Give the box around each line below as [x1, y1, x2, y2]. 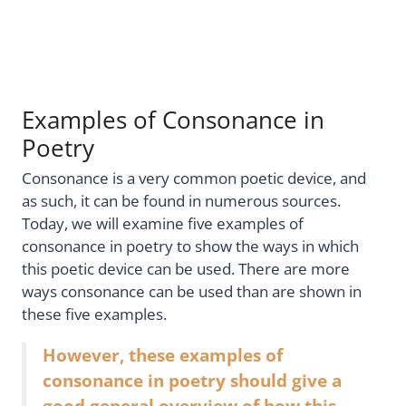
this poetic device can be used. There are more [22, 258, 350, 280]
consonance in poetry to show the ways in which [22, 236, 359, 257]
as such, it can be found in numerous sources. [22, 190, 341, 212]
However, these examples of [43, 343, 283, 366]
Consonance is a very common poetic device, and [22, 168, 366, 189]
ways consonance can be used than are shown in [22, 281, 362, 303]
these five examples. [22, 304, 170, 325]
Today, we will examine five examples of [22, 213, 304, 235]
